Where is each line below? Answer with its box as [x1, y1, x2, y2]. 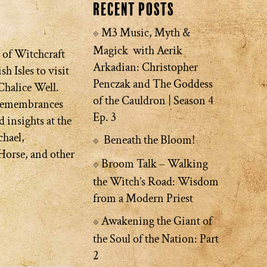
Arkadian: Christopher [92, 60, 198, 75]
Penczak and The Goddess [92, 76, 213, 92]
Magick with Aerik [92, 43, 182, 58]
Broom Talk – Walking [101, 156, 208, 172]
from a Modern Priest [92, 191, 193, 206]
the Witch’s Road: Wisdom [92, 174, 219, 190]
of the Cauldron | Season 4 [92, 93, 213, 108]
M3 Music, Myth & [101, 25, 190, 41]
